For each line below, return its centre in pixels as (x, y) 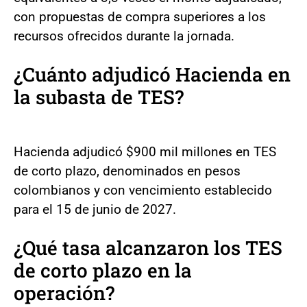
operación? (64, 293)
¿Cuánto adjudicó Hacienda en (152, 74)
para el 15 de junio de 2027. (95, 209)
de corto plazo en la (103, 270)
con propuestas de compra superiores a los (140, 17)
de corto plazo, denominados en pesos (127, 171)
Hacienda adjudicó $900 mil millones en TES (145, 152)
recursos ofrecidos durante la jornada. (124, 36)
